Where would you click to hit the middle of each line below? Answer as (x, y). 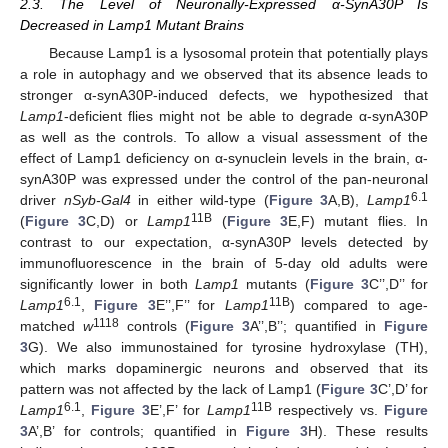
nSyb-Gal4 (97, 200)
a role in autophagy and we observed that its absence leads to (224, 74)
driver (42, 200)
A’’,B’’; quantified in (317, 326)
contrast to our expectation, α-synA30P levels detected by (224, 242)
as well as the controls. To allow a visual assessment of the (224, 137)
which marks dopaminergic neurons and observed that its (224, 368)
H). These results (367, 431)
